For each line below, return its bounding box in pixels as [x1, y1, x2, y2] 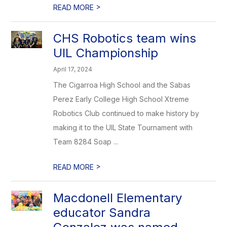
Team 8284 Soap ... [53, 137, 119, 146]
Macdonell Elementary [53, 191, 182, 205]
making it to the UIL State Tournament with [53, 123, 193, 132]
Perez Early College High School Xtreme [53, 95, 190, 103]
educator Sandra [53, 205, 151, 220]
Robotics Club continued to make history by [53, 109, 200, 118]
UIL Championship [53, 46, 159, 60]
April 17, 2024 [53, 65, 93, 73]
